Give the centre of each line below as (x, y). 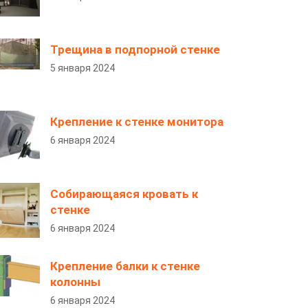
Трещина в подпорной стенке (135, 49)
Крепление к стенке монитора (137, 122)
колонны (75, 282)
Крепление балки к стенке (125, 266)
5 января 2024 (82, 68)
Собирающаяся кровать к (124, 194)
